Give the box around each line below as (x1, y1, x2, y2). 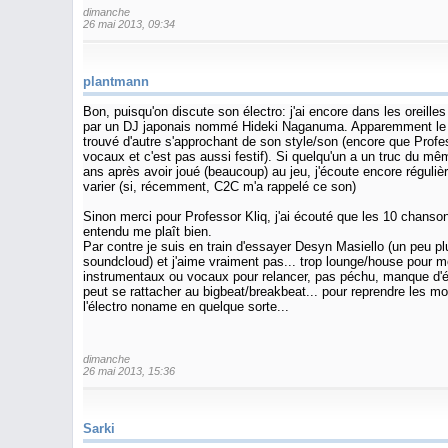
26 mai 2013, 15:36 (83, 365, 175, 377)
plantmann (83, 73, 149, 89)
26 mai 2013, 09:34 (83, 17, 175, 30)
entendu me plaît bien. (83, 223, 212, 239)
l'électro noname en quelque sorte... (83, 298, 289, 314)
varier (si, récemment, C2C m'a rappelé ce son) (83, 178, 356, 194)
